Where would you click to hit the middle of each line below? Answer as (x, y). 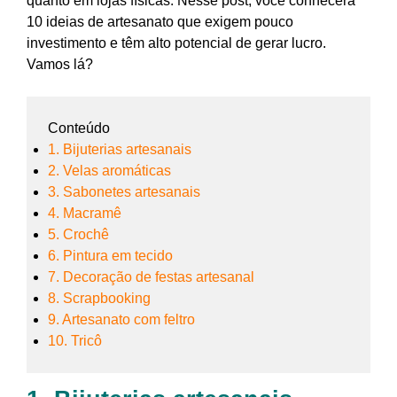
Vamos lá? (60, 65)
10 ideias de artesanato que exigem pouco (160, 22)
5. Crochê (78, 235)
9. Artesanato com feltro (121, 320)
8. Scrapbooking (99, 299)
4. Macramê (85, 214)
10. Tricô (75, 341)
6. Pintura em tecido (110, 256)
